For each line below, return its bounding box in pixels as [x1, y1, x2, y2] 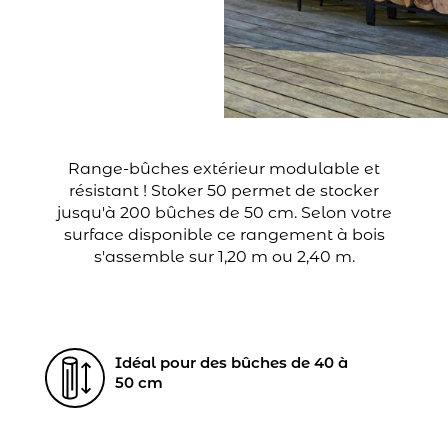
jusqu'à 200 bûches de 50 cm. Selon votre [56, 203, 392, 223]
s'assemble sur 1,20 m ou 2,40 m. [93, 247, 355, 267]
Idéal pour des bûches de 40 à [114, 353, 348, 373]
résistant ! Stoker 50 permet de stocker [69, 181, 379, 201]
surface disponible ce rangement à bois [63, 225, 385, 245]
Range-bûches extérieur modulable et [68, 159, 380, 179]
